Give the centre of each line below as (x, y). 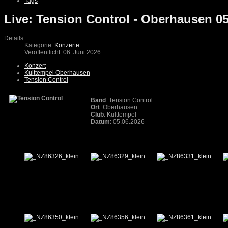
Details (14, 38)
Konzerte (67, 46)
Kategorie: (39, 46)
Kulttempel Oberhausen (57, 73)
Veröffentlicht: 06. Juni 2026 (63, 53)
